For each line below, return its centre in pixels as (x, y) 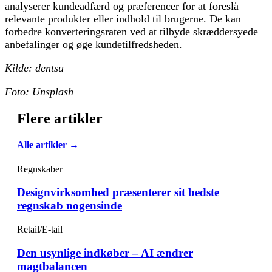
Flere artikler (60, 119)
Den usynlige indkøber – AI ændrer (105, 253)
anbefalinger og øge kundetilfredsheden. (93, 45)
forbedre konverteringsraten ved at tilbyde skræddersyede (131, 32)
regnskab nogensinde (70, 206)
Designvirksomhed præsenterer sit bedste (118, 192)
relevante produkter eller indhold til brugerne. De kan (123, 19)
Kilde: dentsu (34, 68)
